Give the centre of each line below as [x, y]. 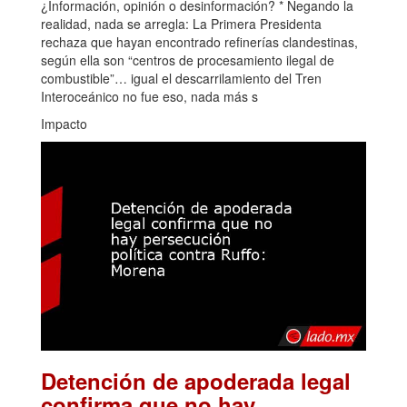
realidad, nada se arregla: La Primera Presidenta [181, 23]
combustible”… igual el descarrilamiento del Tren [181, 78]
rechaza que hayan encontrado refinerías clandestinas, [199, 41]
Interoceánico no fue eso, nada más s [149, 96]
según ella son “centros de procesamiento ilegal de [188, 60]
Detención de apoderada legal [196, 381]
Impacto [64, 123]
